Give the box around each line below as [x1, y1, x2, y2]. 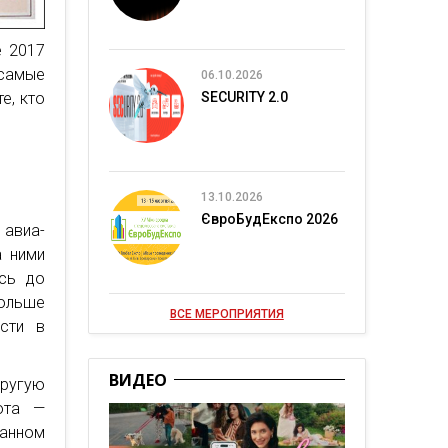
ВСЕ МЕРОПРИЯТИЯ [169, 307, 284, 321]
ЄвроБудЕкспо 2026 [200, 211, 338, 227]
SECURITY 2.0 [200, 89, 288, 105]
